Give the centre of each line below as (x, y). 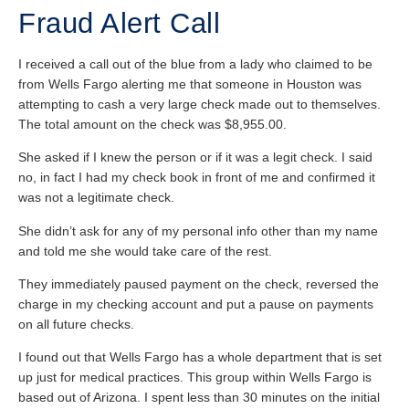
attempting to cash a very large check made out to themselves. (199, 104)
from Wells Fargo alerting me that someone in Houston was (190, 84)
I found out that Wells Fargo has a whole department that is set (200, 357)
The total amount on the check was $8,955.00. (152, 124)
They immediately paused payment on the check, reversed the (199, 283)
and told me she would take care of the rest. (145, 251)
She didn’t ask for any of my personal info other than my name (198, 231)
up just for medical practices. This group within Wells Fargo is (195, 378)
